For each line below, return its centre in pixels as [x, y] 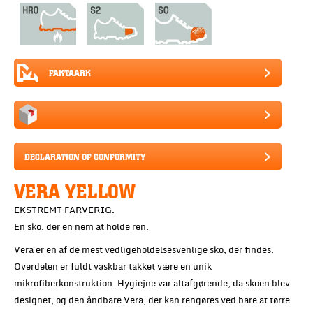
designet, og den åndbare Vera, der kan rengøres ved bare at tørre [152, 300]
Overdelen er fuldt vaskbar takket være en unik [113, 267]
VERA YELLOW [75, 190]
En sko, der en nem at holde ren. [81, 227]
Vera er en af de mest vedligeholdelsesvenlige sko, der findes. [144, 250]
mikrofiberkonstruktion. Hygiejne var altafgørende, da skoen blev [152, 283]
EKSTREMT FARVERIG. [64, 210]
